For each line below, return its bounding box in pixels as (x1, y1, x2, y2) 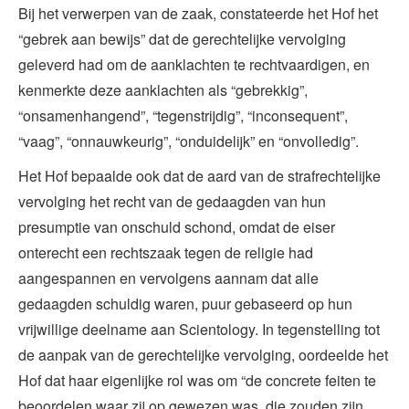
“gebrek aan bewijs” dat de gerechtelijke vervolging (18, 27, 346, 49)
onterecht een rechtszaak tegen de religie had (18, 241, 313, 263)
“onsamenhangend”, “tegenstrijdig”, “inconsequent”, (18, 104, 348, 126)
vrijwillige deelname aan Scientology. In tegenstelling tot (18, 318, 380, 340)
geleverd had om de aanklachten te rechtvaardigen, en (18, 53, 370, 75)
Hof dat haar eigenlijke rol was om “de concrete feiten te (18, 369, 376, 391)
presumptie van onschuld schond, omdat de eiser (18, 215, 335, 237)
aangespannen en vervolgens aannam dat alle (18, 267, 319, 288)
